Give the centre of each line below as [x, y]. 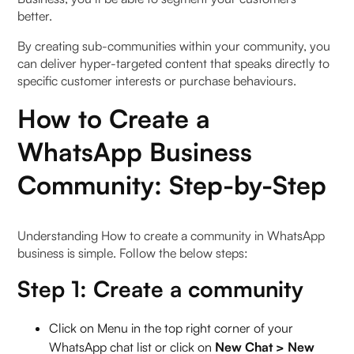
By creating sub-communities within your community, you [174, 46]
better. [37, 16]
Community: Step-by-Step [172, 185]
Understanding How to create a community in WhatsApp [171, 236]
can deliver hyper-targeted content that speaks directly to [174, 64]
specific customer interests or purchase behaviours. [157, 81]
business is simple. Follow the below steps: [135, 253]
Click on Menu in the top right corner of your [171, 328]
